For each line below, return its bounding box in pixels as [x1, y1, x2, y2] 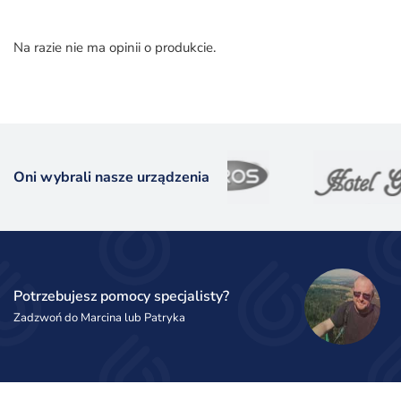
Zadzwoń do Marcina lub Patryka [13, 309, 185, 326]
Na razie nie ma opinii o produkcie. [13, 38, 216, 56]
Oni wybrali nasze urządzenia [13, 167, 209, 187]
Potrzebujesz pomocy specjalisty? [13, 286, 229, 306]
